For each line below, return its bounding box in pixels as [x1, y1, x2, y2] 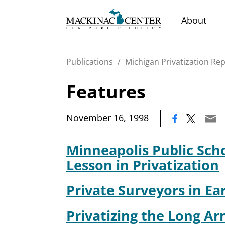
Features [66, 79, 146, 104]
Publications [66, 56, 113, 67]
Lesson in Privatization [66, 156, 219, 174]
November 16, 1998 [66, 111, 149, 124]
